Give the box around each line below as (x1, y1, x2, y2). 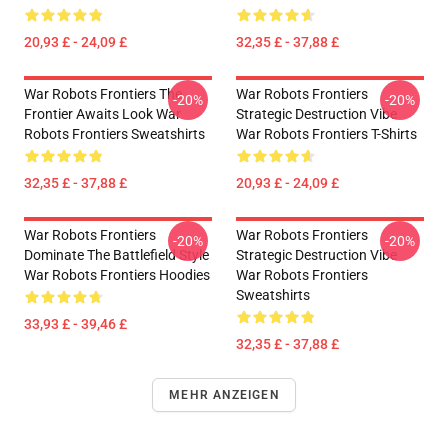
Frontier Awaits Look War (24, 106, 181, 122)
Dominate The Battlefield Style (24, 247, 209, 263)
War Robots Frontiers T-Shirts (236, 126, 417, 142)
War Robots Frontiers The (24, 86, 182, 102)
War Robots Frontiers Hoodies (24, 267, 210, 283)
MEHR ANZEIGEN (169, 388, 279, 402)
